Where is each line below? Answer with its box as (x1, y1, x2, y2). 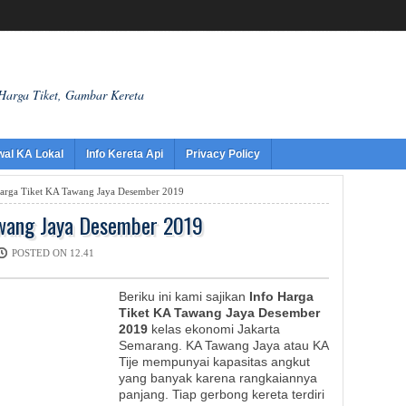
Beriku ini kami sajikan (119, 289, 249, 304)
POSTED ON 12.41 (12, 247, 94, 258)
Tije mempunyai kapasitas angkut (119, 354, 310, 369)
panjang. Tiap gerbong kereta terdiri (119, 387, 324, 401)
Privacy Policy (186, 148, 260, 160)
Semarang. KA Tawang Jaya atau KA (119, 338, 329, 353)
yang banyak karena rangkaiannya (119, 371, 317, 385)
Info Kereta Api (86, 148, 163, 160)
